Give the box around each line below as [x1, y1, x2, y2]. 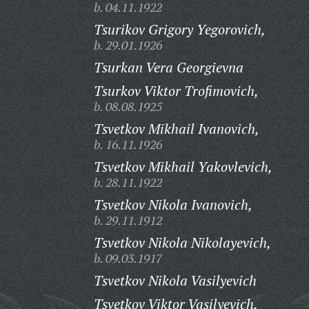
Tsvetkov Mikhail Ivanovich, [93, 119, 259, 138]
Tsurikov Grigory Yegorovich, [93, 20, 266, 39]
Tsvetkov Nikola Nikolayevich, [93, 233, 271, 252]
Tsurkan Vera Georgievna [93, 58, 243, 77]
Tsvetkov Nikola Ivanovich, [93, 195, 252, 214]
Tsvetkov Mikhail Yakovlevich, [93, 157, 272, 176]
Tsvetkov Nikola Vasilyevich [93, 271, 257, 290]
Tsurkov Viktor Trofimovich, [93, 81, 259, 100]
